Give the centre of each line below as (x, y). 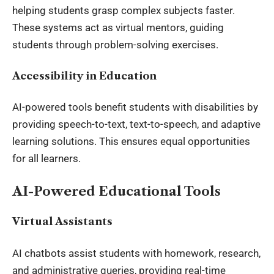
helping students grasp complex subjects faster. (124, 11)
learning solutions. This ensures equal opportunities (131, 142)
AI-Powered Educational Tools (117, 191)
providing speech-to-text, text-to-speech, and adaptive (136, 124)
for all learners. (46, 159)
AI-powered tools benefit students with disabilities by (135, 107)
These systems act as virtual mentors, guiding (118, 28)
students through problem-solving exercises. (115, 45)
